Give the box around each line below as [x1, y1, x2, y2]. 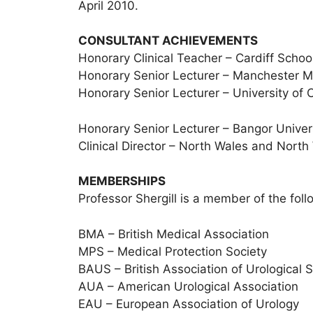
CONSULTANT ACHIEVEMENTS [78, 34, 258, 48]
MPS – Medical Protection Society [78, 244, 267, 259]
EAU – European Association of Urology [78, 296, 299, 311]
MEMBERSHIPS [78, 174, 166, 188]
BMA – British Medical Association [78, 226, 269, 241]
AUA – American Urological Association [78, 279, 298, 293]
